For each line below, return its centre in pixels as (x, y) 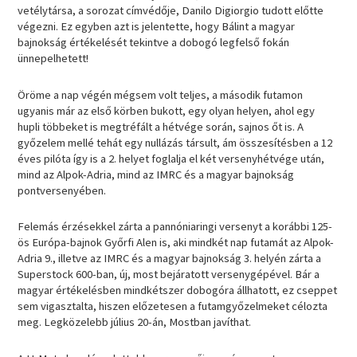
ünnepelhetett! (53, 59)
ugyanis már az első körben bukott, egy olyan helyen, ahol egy (167, 110)
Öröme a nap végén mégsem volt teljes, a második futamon (161, 94)
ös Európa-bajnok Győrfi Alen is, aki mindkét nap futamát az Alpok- (176, 243)
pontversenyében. (62, 190)
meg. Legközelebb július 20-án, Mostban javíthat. (135, 322)
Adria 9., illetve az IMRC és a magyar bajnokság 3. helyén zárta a (170, 259)
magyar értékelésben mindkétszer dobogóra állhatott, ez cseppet (178, 290)
